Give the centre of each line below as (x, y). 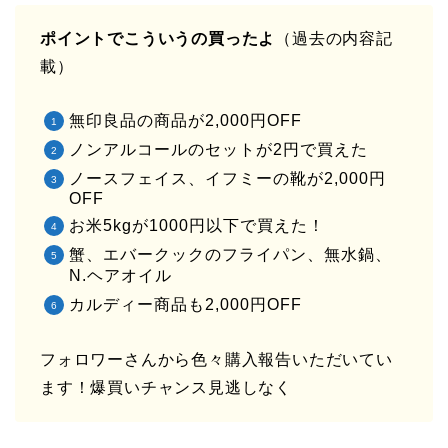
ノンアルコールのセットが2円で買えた (218, 150)
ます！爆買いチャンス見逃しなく (166, 388)
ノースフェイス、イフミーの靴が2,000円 (227, 179)
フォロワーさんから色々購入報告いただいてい (216, 360)
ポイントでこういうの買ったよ (158, 39)
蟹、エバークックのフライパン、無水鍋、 (230, 255)
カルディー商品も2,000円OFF (185, 305)
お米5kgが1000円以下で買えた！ (197, 226)
